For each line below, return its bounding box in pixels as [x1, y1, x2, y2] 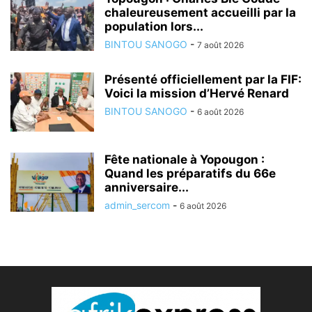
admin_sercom [104, 198, 170, 211]
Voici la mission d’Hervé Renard [104, 86, 289, 100]
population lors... [104, 19, 203, 33]
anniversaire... [104, 180, 189, 194]
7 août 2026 [197, 39, 244, 50]
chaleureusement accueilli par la [104, 5, 296, 19]
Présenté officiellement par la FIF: [104, 72, 302, 86]
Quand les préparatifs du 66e [104, 166, 276, 180]
